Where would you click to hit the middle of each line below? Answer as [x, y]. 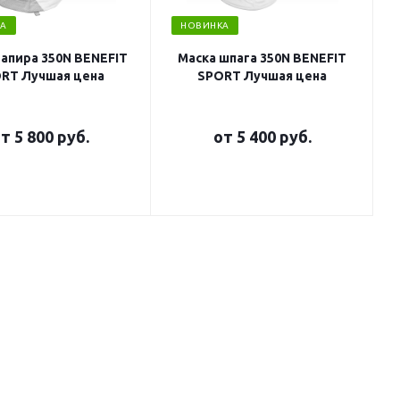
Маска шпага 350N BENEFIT [262, 58]
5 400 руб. [274, 137]
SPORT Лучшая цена [262, 76]
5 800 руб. [51, 137]
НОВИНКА [205, 25]
